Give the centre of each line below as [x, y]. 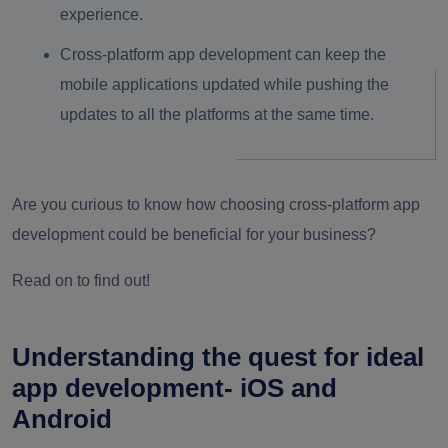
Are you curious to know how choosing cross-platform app [216, 204]
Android [62, 419]
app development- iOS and [174, 388]
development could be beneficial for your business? [194, 234]
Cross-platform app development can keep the [223, 54]
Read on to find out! [81, 280]
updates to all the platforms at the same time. [217, 114]
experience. [101, 14]
